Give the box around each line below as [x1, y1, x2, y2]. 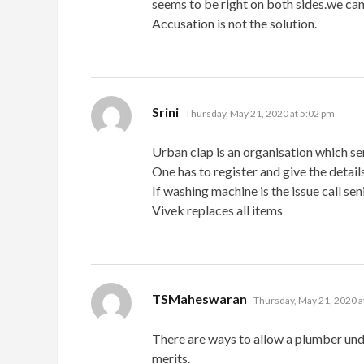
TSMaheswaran [152, 290, 247, 306]
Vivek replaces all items [152, 201, 283, 218]
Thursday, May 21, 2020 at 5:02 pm [185, 106, 335, 119]
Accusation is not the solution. [152, 15, 317, 31]
